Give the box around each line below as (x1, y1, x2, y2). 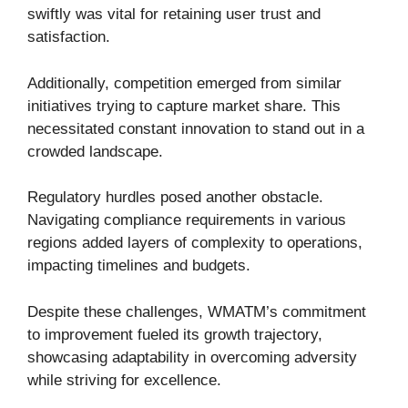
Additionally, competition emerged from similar (27, 74, 342, 92)
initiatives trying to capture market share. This (27, 97, 341, 115)
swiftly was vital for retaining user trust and (27, 5, 321, 24)
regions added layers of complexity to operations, (27, 234, 362, 252)
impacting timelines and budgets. (27, 257, 250, 275)
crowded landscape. (27, 142, 163, 160)
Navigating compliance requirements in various (27, 211, 346, 229)
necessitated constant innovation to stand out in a (27, 119, 364, 138)
